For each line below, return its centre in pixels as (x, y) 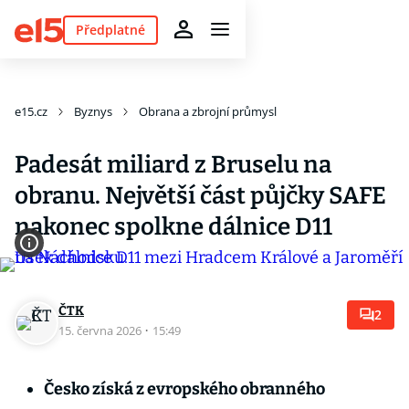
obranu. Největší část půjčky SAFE (200, 196)
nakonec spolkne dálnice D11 (173, 227)
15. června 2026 (101, 330)
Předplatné (110, 29)
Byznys (93, 111)
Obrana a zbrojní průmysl (208, 111)
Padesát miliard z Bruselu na (173, 165)
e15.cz (31, 111)
